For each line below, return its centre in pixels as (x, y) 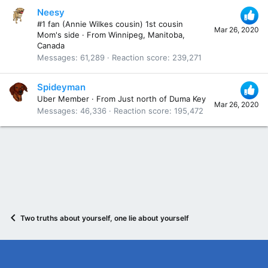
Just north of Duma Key (162, 99)
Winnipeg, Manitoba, (147, 34)
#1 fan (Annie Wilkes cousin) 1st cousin (110, 24)
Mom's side (58, 34)
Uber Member (63, 99)
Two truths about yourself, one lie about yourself (105, 218)
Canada (51, 45)
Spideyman (61, 87)
